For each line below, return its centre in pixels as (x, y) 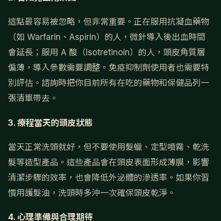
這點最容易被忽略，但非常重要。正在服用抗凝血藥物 (109, 22)
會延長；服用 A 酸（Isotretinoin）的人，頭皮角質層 (107, 53)
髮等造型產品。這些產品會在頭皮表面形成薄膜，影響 (109, 162)
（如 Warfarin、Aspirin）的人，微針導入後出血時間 (107, 37)
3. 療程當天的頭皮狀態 (50, 123)
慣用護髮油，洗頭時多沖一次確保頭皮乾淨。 (92, 193)
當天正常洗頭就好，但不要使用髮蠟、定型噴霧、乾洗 (109, 147)
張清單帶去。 (33, 98)
